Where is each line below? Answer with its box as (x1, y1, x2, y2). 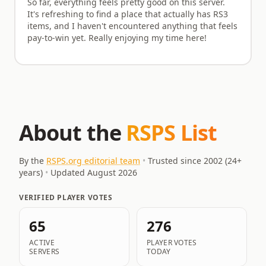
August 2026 (87, 167, 137, 178)
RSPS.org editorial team (46, 156, 140, 166)
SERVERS (29, 247, 60, 256)
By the (19, 156, 46, 166)
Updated (50, 167, 87, 178)
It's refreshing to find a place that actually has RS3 (27, 9, 228, 20)
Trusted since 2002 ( (148, 156, 227, 166)
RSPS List (126, 120, 217, 147)
